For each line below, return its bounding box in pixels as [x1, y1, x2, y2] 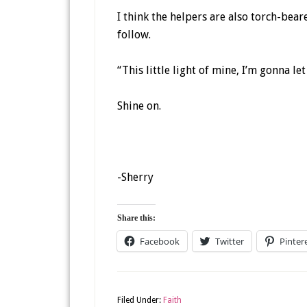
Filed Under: [117, 295, 163, 305]
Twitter [215, 235, 244, 247]
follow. [117, 28, 151, 41]
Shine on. [117, 99, 161, 112]
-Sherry [117, 171, 153, 184]
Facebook [140, 235, 180, 247]
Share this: [117, 213, 156, 223]
